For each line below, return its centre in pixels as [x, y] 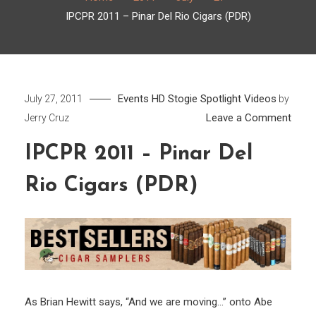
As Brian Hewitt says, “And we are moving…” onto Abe [148, 302]
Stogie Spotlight [205, 99]
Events [133, 99]
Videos [260, 99]
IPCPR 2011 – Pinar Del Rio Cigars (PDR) [158, 17]
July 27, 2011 [54, 99]
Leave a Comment [249, 118]
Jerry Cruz [47, 118]
